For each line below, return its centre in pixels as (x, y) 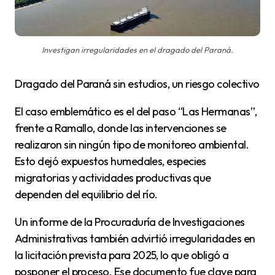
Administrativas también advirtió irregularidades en (135, 239)
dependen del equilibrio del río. (86, 195)
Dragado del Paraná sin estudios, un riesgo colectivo (141, 84)
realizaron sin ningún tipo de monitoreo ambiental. (132, 145)
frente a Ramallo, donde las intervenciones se (121, 128)
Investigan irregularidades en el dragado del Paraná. (137, 50)
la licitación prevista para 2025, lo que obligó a (122, 255)
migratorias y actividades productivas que (113, 178)
